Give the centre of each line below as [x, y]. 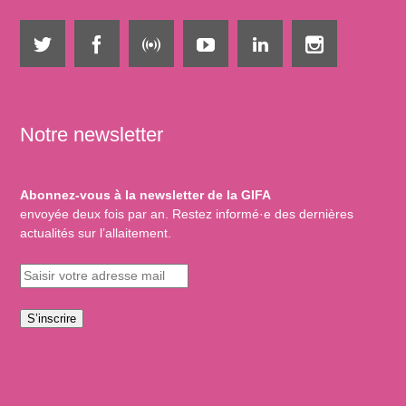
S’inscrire [52, 319]
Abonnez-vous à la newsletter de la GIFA [146, 195]
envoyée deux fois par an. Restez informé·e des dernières [187, 214]
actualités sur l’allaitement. [96, 233]
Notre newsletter [92, 135]
